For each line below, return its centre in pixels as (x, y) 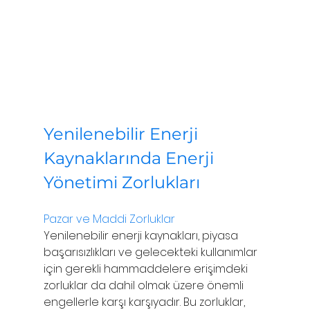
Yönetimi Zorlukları (121, 182)
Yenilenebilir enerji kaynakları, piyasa (142, 235)
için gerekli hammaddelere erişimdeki (147, 268)
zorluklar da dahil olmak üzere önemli (145, 285)
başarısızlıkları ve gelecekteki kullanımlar (152, 252)
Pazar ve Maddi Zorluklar (109, 219)
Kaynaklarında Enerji (130, 158)
